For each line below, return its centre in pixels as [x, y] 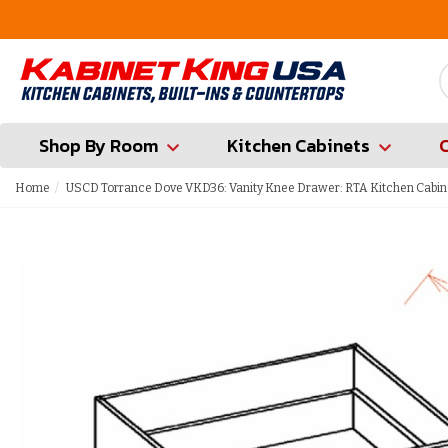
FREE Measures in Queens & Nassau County [272, 19]
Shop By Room [98, 145]
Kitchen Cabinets [298, 145]
